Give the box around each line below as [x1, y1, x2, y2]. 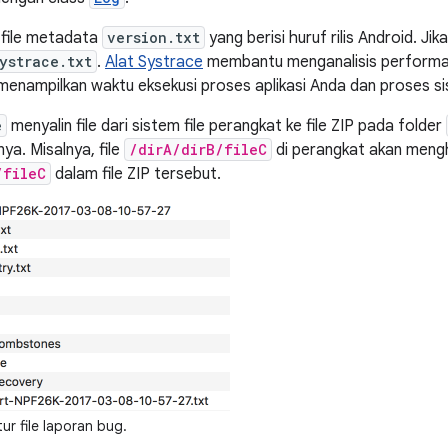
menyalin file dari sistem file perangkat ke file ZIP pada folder [7, 116, 446, 136]
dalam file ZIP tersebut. [51, 164, 221, 184]
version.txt [107, 28, 200, 47]
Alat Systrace [105, 52, 203, 72]
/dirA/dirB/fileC [129, 140, 267, 159]
